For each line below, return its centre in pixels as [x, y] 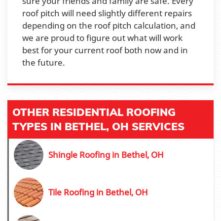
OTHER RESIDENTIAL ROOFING [94, 112]
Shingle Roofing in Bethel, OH [106, 155]
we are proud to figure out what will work [102, 37]
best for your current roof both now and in [105, 50]
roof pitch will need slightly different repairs [107, 13]
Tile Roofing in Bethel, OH [98, 192]
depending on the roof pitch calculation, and [109, 25]
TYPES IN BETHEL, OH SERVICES [98, 126]
